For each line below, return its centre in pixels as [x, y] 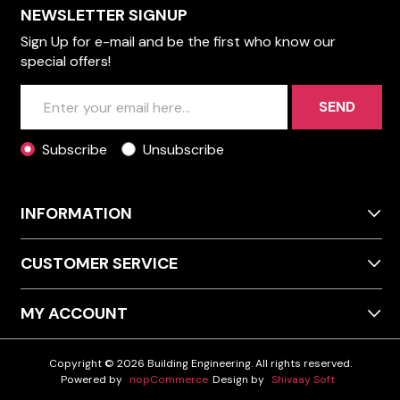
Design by [240, 379]
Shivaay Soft [303, 379]
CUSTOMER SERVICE [99, 263]
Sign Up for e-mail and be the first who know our [178, 42]
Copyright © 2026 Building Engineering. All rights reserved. [200, 363]
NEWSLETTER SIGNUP [104, 15]
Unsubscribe [183, 149]
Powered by [93, 379]
